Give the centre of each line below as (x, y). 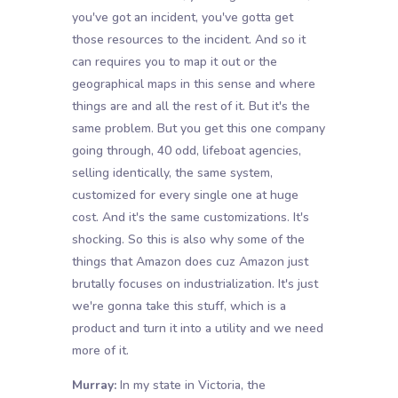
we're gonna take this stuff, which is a (179, 306)
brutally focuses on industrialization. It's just (195, 284)
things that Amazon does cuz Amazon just (190, 262)
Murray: (94, 386)
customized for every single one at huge (185, 195)
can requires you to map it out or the (174, 62)
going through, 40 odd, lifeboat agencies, (186, 151)
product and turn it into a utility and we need (197, 329)
